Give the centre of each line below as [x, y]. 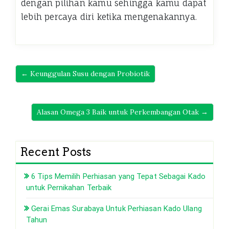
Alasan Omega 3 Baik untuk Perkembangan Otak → [122, 112]
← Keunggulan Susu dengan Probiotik [85, 73]
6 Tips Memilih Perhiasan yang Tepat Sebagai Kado [118, 176]
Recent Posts [56, 152]
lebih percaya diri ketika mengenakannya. [109, 17]
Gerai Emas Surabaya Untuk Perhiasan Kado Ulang [117, 208]
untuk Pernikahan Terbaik [69, 187]
